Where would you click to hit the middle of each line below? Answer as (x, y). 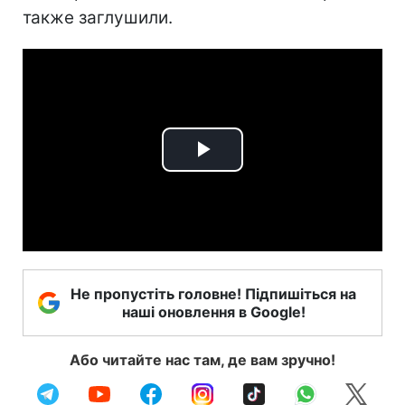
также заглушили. (98, 18)
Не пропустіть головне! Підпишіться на (213, 293)
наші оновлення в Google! (213, 311)
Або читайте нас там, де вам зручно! (202, 359)
